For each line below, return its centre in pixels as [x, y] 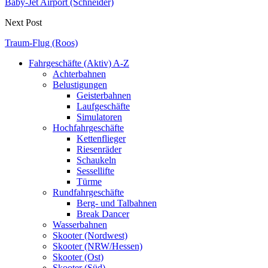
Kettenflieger [101, 138]
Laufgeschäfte [103, 106]
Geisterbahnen [104, 95]
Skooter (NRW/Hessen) [98, 246]
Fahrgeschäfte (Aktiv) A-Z [79, 63]
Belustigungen [80, 84]
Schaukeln [96, 160]
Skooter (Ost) [78, 257]
